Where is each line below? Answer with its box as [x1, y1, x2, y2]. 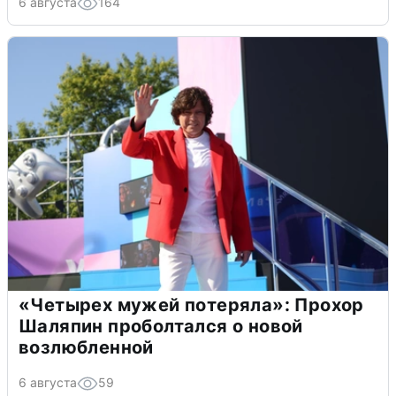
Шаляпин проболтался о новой [19, 316, 303, 338]
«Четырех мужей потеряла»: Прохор [19, 294, 364, 316]
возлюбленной [19, 337, 154, 359]
